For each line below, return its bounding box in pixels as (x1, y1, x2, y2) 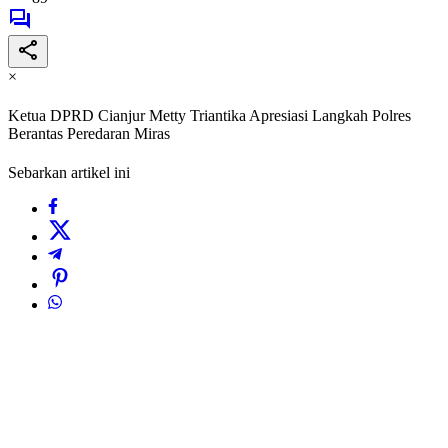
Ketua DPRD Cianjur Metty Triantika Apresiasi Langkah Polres (8, 107, 411, 125)
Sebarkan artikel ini (8, 164, 130, 182)
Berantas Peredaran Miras (8, 125, 170, 143)
